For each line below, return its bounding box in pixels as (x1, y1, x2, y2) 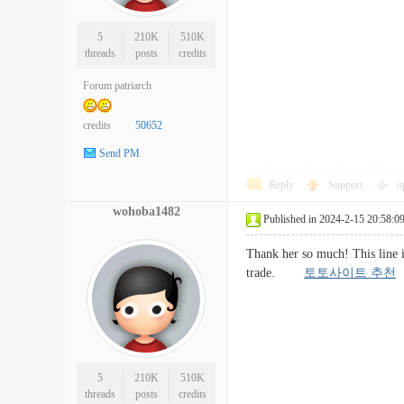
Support (328, 179, 365, 191)
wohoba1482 (112, 205, 180, 218)
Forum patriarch (83, 79, 151, 92)
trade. (246, 266, 304, 280)
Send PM (99, 147, 140, 161)
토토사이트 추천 (304, 266, 396, 280)
